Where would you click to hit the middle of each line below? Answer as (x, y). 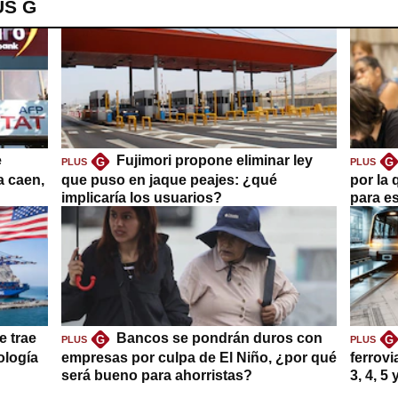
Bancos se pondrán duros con (219, 338)
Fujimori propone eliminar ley (214, 161)
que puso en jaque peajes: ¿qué (169, 180)
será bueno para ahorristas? (157, 376)
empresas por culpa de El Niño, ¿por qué (199, 358)
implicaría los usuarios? (142, 198)
